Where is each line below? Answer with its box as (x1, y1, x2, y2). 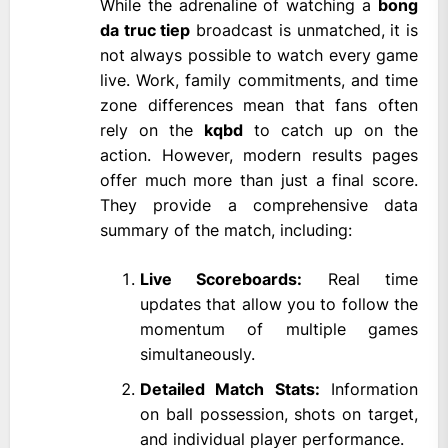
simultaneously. (140, 344, 255, 365)
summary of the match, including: (100, 220, 352, 241)
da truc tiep (100, 20, 191, 41)
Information (319, 379, 419, 400)
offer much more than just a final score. (100, 170, 418, 191)
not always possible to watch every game (100, 45, 418, 66)
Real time (302, 269, 419, 290)
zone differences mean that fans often (100, 95, 418, 116)
